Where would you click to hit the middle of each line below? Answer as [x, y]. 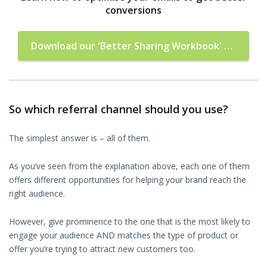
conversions [133, 10]
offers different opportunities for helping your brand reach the [128, 180]
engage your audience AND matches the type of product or [124, 235]
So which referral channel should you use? [119, 109]
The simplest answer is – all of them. [80, 138]
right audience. [37, 194]
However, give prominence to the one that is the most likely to [130, 222]
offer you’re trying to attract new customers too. [102, 249]
